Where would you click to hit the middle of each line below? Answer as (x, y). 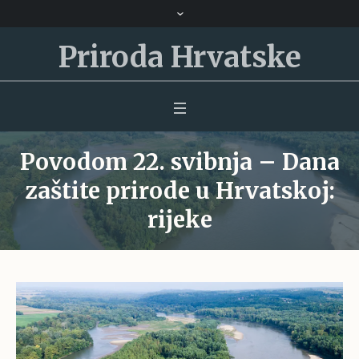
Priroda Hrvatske (179, 57)
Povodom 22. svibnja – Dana (179, 162)
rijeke (179, 220)
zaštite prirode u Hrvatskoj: (179, 191)
